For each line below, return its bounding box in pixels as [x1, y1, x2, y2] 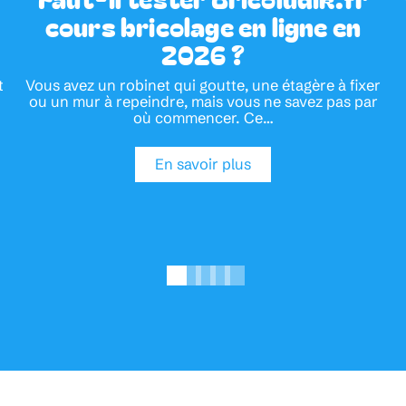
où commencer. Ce [132, 108, 263, 127]
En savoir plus [155, 155, 251, 174]
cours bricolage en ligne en [44, 6, 362, 44]
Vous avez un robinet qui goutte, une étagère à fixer [25, 75, 381, 94]
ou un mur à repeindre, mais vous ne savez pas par [28, 92, 378, 111]
